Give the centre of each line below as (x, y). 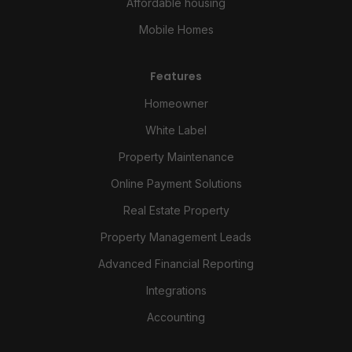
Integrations (176, 290)
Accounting (176, 317)
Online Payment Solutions (176, 183)
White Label (176, 130)
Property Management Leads (176, 236)
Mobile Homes (176, 29)
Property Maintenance (176, 156)
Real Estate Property (176, 210)
